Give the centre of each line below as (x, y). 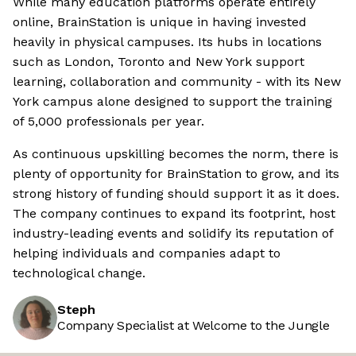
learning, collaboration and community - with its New (177, 82)
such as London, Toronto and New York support (159, 62)
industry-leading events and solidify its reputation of (173, 234)
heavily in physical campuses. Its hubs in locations (167, 42)
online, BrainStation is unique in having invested (160, 22)
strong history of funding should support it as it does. (176, 194)
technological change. (79, 273)
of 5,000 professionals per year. (108, 122)
